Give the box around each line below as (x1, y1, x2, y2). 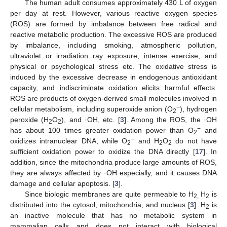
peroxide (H (10, 116, 49, 124)
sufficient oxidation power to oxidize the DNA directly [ (10, 147, 195, 156)
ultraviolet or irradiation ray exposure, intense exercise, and (10, 52, 217, 60)
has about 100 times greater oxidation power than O (10, 126, 194, 134)
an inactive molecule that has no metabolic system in (10, 211, 217, 219)
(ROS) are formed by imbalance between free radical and (10, 20, 217, 28)
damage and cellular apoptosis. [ (10, 179, 115, 187)
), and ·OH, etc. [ (61, 116, 120, 124)
